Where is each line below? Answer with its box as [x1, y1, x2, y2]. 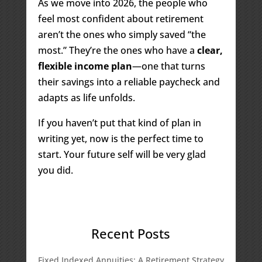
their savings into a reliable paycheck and [37, 75, 220, 88]
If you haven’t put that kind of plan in [37, 116, 201, 129]
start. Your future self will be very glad [37, 147, 206, 161]
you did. [37, 163, 73, 177]
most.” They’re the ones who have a [37, 43, 197, 57]
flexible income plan [37, 59, 132, 73]
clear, [196, 43, 223, 57]
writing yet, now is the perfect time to [37, 132, 204, 145]
